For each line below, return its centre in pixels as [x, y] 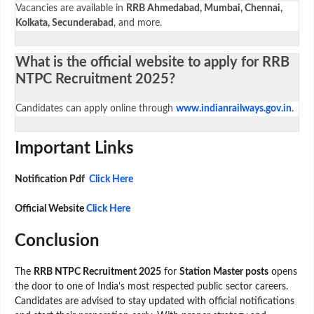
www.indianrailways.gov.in [234, 108]
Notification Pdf [50, 179]
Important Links [74, 148]
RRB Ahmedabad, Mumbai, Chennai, [204, 8]
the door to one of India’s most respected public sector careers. [151, 286]
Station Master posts [224, 272]
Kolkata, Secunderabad [64, 23]
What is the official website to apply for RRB [152, 62]
